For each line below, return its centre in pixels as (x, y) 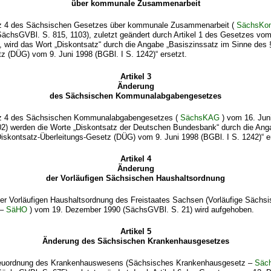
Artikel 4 (135, 158)
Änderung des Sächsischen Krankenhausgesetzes (135, 241)
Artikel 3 (135, 76)
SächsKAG (200, 117)
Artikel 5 (135, 231)
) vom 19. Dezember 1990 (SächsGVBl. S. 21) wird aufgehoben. (141, 209)
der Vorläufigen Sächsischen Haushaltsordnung (135, 178)
